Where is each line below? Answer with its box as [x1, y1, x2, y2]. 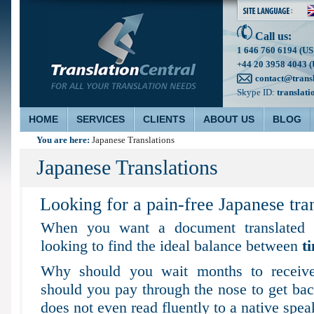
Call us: [252, 30, 292, 42]
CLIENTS [143, 114, 185, 125]
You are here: [36, 135, 92, 145]
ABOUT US [203, 114, 254, 125]
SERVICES [76, 114, 125, 125]
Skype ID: [237, 87, 277, 97]
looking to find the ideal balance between [41, 237, 302, 254]
